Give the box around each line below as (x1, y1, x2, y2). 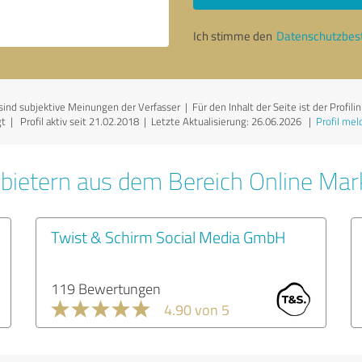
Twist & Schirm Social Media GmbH (51, 225, 286, 248)
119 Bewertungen (51, 279, 161, 298)
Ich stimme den (193, 27, 275, 44)
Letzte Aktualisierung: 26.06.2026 (151, 114, 301, 128)
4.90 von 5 (164, 300, 229, 319)
